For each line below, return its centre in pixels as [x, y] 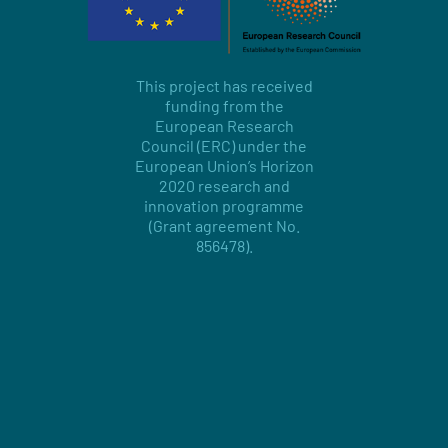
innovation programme [224, 206]
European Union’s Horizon [224, 166]
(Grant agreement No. [224, 226]
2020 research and [224, 186]
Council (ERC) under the [224, 146]
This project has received [224, 86]
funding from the [224, 106]
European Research [224, 126]
